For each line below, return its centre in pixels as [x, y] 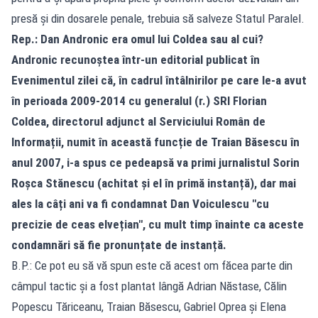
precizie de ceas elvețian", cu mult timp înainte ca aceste [158, 224]
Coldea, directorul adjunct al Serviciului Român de [138, 121]
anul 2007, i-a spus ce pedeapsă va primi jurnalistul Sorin [155, 162]
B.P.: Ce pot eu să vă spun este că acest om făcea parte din [152, 265]
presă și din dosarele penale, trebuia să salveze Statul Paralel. [158, 18]
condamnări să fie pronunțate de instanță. [119, 245]
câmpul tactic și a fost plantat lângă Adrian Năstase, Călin [149, 286]
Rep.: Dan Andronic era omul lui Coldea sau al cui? [137, 39]
